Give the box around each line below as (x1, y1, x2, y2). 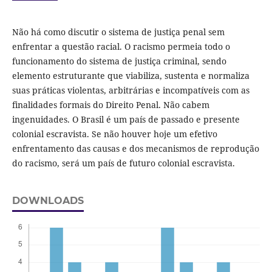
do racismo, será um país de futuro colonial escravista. (12, 157, 235, 169)
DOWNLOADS (12, 195, 84, 207)
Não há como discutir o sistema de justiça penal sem (12, 26, 225, 38)
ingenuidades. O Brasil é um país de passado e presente (12, 114, 240, 126)
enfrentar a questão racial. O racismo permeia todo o (12, 41, 230, 53)
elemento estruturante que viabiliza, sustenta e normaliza (12, 70, 250, 82)
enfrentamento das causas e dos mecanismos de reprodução (12, 143, 259, 155)
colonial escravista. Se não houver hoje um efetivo (12, 128, 217, 140)
